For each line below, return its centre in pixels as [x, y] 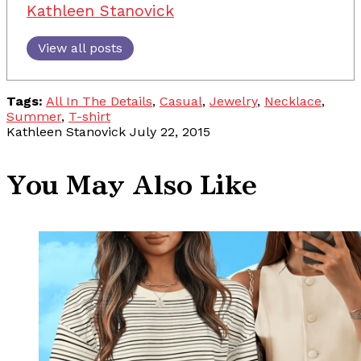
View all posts [80, 48]
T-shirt [89, 116]
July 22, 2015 [170, 131]
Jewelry [233, 101]
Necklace [293, 101]
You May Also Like [131, 185]
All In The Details [99, 101]
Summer [34, 116]
